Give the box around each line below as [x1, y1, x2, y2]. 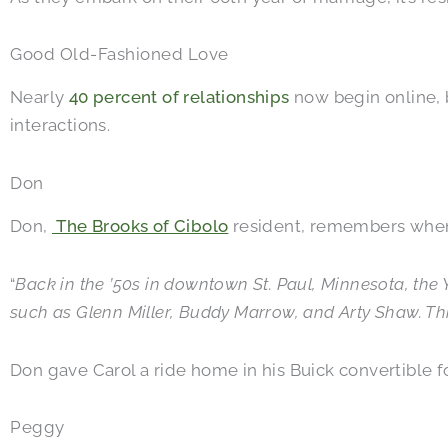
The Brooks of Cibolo [52, 216, 229, 237]
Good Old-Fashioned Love [10, 44, 229, 65]
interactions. [10, 115, 111, 136]
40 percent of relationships [68, 87, 290, 108]
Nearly [10, 87, 69, 108]
